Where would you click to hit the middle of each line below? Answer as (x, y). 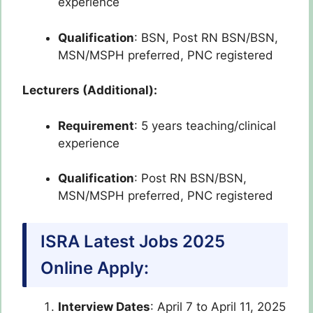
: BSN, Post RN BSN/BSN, (206, 37)
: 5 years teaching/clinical (205, 125)
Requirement (96, 125)
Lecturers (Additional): (90, 90)
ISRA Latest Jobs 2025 (133, 241)
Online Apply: (95, 268)
